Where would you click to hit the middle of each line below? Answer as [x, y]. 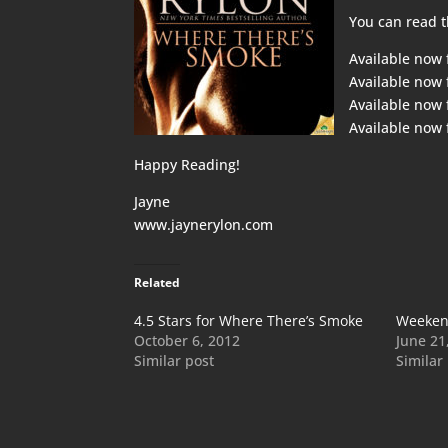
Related [157, 282]
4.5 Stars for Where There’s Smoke [249, 320]
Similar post [174, 360]
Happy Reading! [187, 164]
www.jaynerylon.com [204, 224]
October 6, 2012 [187, 340]
